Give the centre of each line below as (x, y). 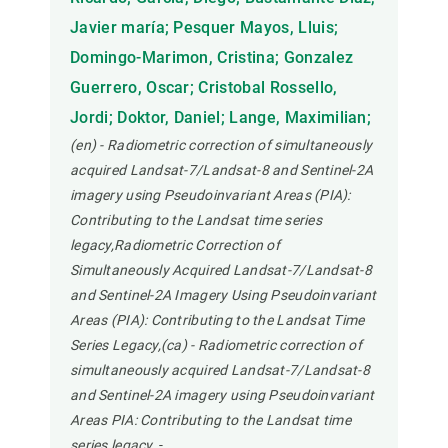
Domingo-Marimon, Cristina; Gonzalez (212, 58)
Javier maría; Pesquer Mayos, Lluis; (204, 28)
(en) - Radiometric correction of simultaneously (221, 145)
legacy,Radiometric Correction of (175, 245)
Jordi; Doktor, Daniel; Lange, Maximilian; (221, 118)
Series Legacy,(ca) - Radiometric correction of (216, 345)
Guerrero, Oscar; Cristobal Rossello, (204, 88)
